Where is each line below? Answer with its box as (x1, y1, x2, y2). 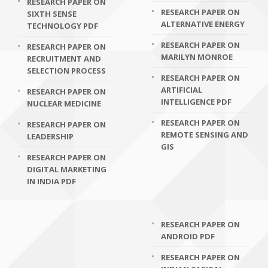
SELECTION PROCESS (27, 65, 106, 76)
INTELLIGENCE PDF (161, 96, 232, 107)
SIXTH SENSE (27, 8, 77, 19)
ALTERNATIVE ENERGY (161, 19, 245, 29)
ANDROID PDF (161, 231, 215, 242)
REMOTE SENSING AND (161, 129, 248, 140)
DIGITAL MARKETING (27, 164, 106, 175)
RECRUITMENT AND (27, 53, 101, 64)
